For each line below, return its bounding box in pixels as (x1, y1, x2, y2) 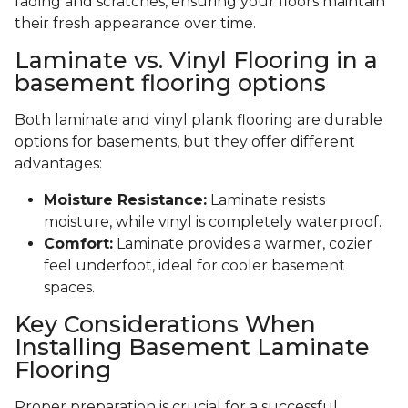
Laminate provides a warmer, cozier (113, 235, 372, 253)
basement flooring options (15, 69, 326, 97)
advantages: (15, 155, 102, 173)
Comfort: (44, 235, 113, 253)
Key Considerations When (15, 311, 316, 339)
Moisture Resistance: (44, 191, 207, 209)
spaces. (44, 279, 95, 297)
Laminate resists (207, 191, 325, 209)
